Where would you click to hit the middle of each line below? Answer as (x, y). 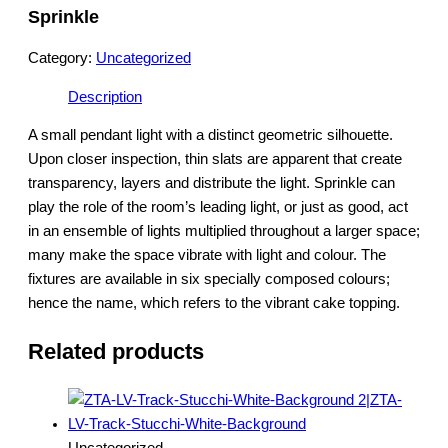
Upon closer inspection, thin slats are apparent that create (215, 159)
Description (105, 96)
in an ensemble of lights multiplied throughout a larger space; (224, 231)
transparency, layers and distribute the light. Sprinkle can (211, 183)
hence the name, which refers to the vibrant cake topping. (214, 303)
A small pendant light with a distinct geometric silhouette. (210, 135)
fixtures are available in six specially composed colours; (209, 279)
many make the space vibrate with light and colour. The (207, 255)
